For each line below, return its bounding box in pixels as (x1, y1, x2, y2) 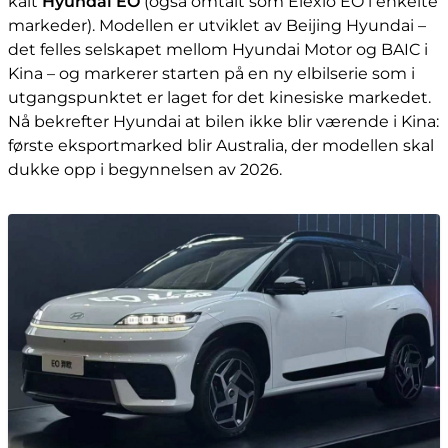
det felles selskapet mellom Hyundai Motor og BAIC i (8, 40, 428, 59)
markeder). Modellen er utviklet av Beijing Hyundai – (8, 16, 426, 35)
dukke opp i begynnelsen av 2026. (8, 160, 282, 179)
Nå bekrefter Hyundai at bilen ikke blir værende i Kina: (8, 112, 439, 131)
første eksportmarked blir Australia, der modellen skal (8, 136, 434, 155)
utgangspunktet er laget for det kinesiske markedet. (8, 88, 431, 107)
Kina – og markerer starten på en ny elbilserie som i (8, 64, 415, 83)
